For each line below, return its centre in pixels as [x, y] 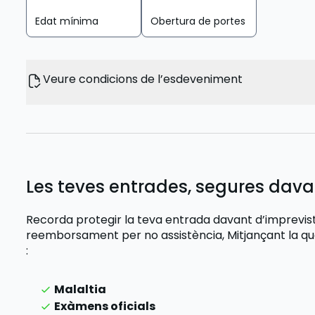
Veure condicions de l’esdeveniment [143, 79]
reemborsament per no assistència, [127, 235]
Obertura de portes [198, 21]
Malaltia [81, 289]
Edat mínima [67, 21]
